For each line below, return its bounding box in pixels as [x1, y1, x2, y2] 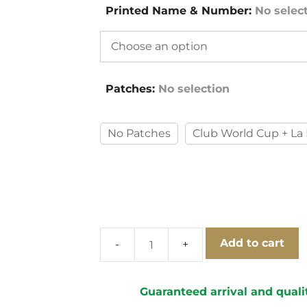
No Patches [107, 127, 171, 140]
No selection [158, 82, 230, 95]
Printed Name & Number [105, 4, 249, 17]
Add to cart [219, 236, 284, 249]
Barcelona [99, 262, 155, 275]
